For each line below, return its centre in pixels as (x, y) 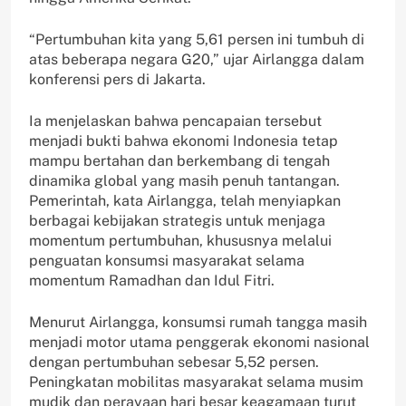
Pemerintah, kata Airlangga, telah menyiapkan (185, 200)
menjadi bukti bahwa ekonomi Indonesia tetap (184, 140)
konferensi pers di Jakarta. (117, 79)
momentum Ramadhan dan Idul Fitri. (152, 280)
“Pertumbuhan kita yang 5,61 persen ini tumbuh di (197, 39)
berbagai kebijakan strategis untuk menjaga (177, 220)
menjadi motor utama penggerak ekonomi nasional (199, 342)
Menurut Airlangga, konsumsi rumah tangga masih (198, 322)
